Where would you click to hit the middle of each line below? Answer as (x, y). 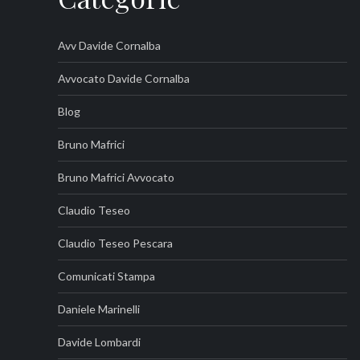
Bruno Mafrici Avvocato (116, 177)
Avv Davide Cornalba (109, 45)
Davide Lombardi (99, 342)
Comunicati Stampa (106, 276)
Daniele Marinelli (99, 309)
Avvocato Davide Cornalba (124, 78)
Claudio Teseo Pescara (115, 243)
